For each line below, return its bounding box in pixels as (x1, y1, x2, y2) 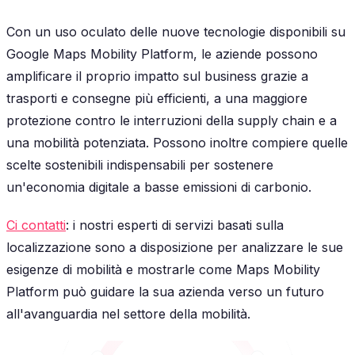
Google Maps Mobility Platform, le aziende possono (6, 46, 318, 63)
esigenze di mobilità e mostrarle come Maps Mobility (6, 261, 320, 278)
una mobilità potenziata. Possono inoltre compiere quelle (6, 135, 348, 151)
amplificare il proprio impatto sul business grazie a (6, 68, 308, 85)
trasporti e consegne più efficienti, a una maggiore (6, 90, 307, 107)
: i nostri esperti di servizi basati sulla (66, 217, 284, 234)
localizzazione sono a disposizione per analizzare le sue (6, 239, 343, 256)
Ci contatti (6, 217, 66, 234)
